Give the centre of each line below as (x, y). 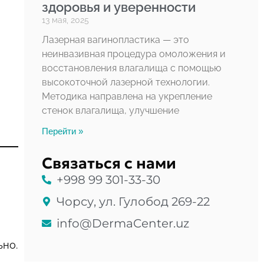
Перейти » (62, 131)
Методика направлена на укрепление (127, 96)
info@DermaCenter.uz (123, 223)
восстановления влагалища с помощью (131, 68)
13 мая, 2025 (65, 20)
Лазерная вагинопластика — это (115, 39)
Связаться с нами (109, 163)
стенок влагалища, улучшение (110, 110)
